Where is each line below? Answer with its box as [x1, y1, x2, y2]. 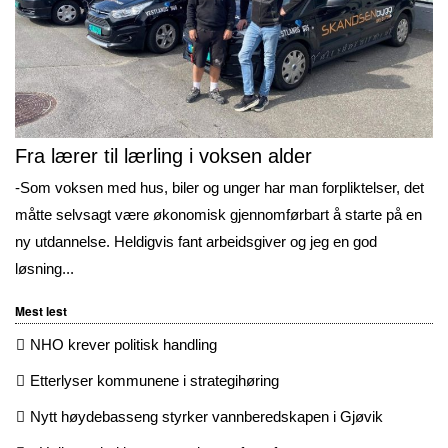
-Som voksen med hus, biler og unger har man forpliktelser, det [15, 179, 424, 197]
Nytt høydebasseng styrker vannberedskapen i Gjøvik [30, 407, 383, 425]
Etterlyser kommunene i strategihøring [30, 371, 279, 389]
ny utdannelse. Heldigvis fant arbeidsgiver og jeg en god [15, 233, 377, 251]
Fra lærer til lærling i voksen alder [15, 145, 312, 168]
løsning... [15, 260, 74, 278]
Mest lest [15, 301, 67, 320]
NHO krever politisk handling [30, 335, 217, 353]
